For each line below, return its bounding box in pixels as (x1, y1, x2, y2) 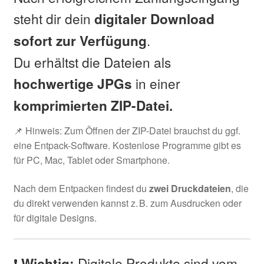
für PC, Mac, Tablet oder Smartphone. (13, 153, 170, 167)
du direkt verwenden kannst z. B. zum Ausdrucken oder (13, 196, 242, 210)
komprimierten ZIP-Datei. (13, 96, 173, 115)
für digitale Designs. (13, 210, 97, 225)
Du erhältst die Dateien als (13, 52, 171, 72)
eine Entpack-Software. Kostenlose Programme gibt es (13, 138, 241, 153)
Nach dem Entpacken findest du (13, 181, 149, 195)
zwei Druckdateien (148, 181, 231, 195)
